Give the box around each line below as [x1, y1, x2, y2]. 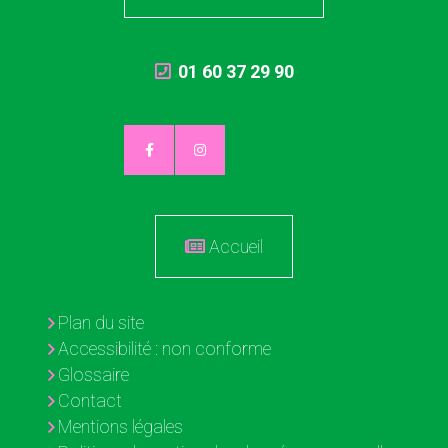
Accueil [209, 236, 264, 258]
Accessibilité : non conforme [58, 338, 271, 360]
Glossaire [58, 364, 129, 386]
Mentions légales [58, 416, 183, 438]
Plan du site [58, 312, 144, 334]
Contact [58, 390, 122, 412]
